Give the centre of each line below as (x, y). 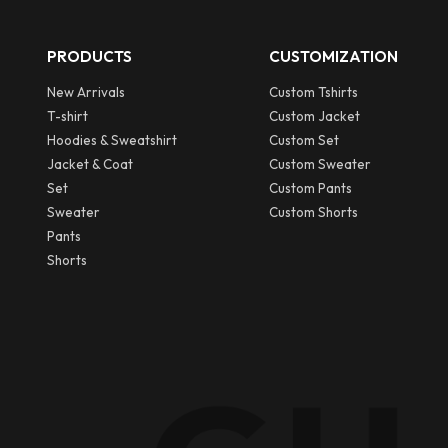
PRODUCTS (89, 56)
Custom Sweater (319, 163)
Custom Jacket (314, 115)
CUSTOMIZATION (333, 56)
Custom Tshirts (313, 91)
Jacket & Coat (89, 163)
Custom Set (303, 139)
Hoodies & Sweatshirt (111, 139)
